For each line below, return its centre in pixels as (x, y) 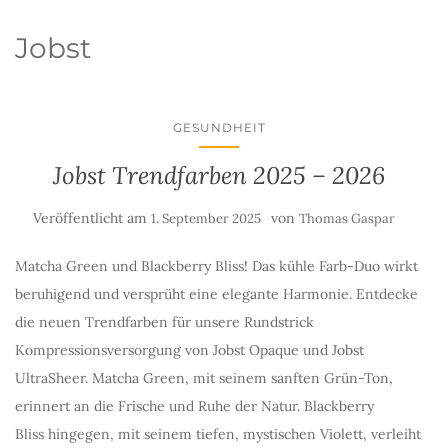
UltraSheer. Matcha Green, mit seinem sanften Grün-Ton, (204, 378)
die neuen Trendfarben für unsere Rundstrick (164, 322)
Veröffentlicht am (92, 218)
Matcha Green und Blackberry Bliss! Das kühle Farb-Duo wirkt (216, 266)
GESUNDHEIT (219, 127)
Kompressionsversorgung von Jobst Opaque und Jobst (189, 350)
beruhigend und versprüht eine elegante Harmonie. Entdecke (216, 294)
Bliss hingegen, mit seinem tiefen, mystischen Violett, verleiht (218, 434)
